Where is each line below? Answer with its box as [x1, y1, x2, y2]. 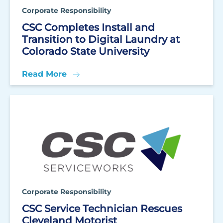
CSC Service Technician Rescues [22, 203, 182, 215]
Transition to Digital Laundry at [22, 33, 180, 45]
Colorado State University [22, 45, 149, 57]
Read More [22, 69, 67, 79]
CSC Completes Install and [22, 21, 155, 33]
